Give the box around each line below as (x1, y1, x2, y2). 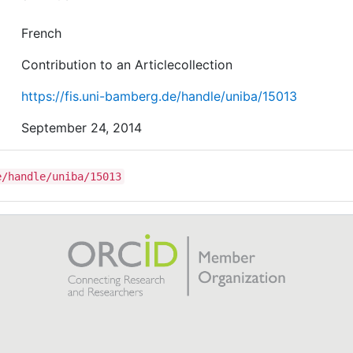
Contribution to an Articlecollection (21, 56, 233, 72)
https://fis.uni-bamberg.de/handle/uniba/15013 (21, 87, 298, 104)
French (21, 24, 62, 41)
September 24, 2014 (21, 119, 143, 136)
